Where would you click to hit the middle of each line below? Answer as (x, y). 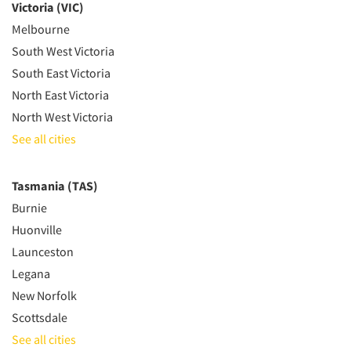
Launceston (43, 251)
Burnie (29, 207)
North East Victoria (60, 94)
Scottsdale (40, 317)
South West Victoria (63, 51)
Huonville (37, 229)
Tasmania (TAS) (55, 185)
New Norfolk (44, 295)
